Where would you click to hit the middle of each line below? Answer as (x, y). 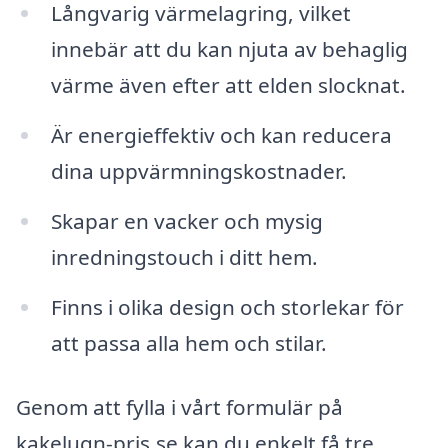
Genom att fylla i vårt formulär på (179, 406)
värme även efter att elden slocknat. (228, 85)
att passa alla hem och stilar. (188, 342)
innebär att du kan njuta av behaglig (229, 49)
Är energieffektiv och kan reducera (221, 135)
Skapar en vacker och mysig (186, 220)
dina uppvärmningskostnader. (198, 171)
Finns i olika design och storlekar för (227, 306)
